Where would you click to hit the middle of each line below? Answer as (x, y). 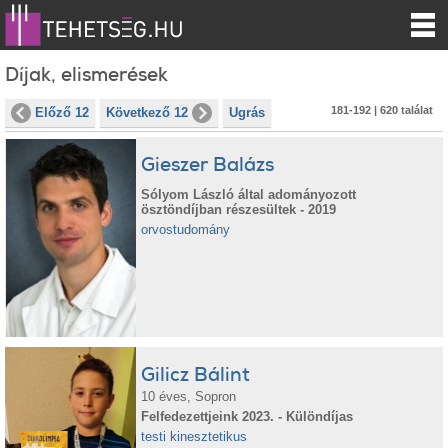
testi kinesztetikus (194, 436)
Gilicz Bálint (196, 374)
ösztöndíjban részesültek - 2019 (239, 209)
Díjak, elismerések (86, 74)
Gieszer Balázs (208, 164)
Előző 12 (62, 112)
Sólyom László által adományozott (249, 194)
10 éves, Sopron (189, 396)
